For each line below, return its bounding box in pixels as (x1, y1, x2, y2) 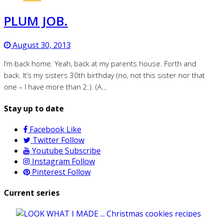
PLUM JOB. (4, 12, 68, 30)
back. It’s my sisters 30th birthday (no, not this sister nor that (4, 70, 205, 80)
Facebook (28, 124, 66, 135)
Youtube (30, 145, 65, 156)
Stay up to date (4, 103, 64, 114)
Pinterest (30, 166, 67, 177)
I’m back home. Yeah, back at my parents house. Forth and (4, 59, 196, 69)
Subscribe (65, 145, 101, 156)
